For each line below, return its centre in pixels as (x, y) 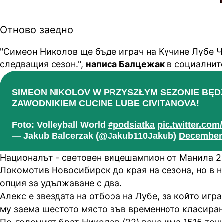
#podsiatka (131, 125)
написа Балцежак (125, 64)
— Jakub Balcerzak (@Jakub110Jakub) (95, 136)
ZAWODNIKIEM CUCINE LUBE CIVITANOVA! (106, 103)
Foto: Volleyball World (60, 125)
